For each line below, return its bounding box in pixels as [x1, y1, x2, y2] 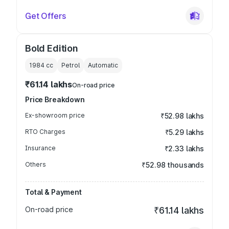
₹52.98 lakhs [160, 111, 204, 120]
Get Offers [25, 11, 66, 21]
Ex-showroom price [25, 111, 85, 119]
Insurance [25, 144, 56, 152]
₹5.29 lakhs [165, 128, 204, 136]
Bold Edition [25, 43, 78, 54]
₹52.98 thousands [142, 161, 204, 169]
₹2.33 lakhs [164, 144, 204, 153]
